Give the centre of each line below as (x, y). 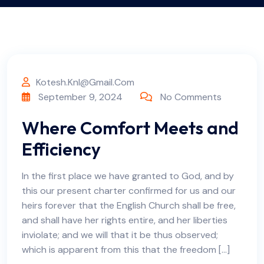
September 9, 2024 (79, 97)
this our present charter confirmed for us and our (129, 191)
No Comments (191, 97)
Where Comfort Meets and (130, 128)
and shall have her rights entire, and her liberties (125, 220)
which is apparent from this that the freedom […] (126, 250)
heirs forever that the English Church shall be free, (129, 205)
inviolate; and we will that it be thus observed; (120, 235)
